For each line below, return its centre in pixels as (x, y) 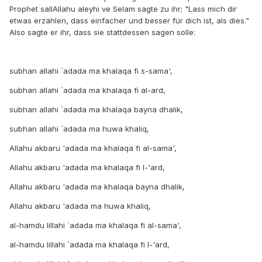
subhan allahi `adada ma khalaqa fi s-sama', (91, 71)
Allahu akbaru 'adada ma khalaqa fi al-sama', (93, 148)
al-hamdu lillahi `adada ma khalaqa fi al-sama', (95, 225)
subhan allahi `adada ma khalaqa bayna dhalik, (96, 110)
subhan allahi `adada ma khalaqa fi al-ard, (87, 90)
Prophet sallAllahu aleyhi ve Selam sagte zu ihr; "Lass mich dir (123, 9)
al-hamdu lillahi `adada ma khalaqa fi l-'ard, (89, 245)
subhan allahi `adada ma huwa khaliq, (79, 129)
